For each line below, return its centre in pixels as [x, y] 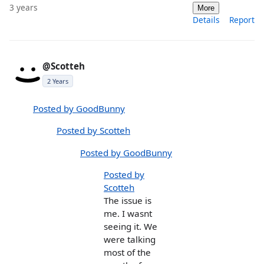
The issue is [128, 200]
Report [242, 20]
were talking [130, 239]
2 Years [58, 81]
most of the [127, 252]
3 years [24, 8]
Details [206, 20]
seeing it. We [131, 226]
